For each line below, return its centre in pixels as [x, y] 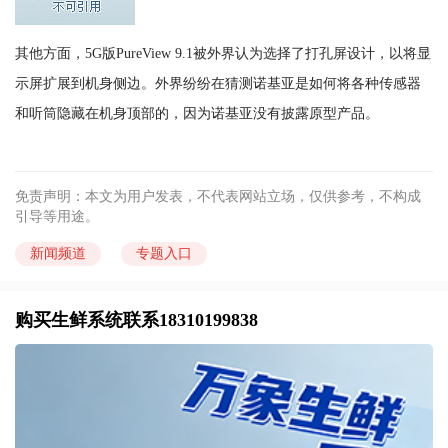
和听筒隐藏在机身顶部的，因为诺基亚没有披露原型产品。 [197, 113]
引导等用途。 [57, 217]
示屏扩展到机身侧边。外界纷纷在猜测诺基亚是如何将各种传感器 [218, 83]
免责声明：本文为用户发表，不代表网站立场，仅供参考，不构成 [218, 197]
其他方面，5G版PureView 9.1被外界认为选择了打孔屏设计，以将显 [223, 53]
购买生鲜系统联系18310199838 [136, 320]
